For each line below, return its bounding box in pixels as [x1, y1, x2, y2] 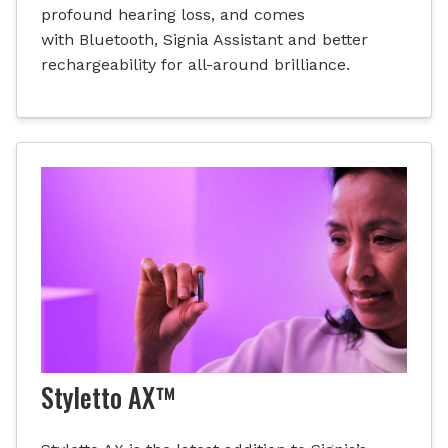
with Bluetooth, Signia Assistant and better [41, 29, 368, 49]
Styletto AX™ [41, 378, 176, 418]
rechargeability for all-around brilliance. [41, 54, 350, 74]
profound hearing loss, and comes [41, 4, 305, 24]
